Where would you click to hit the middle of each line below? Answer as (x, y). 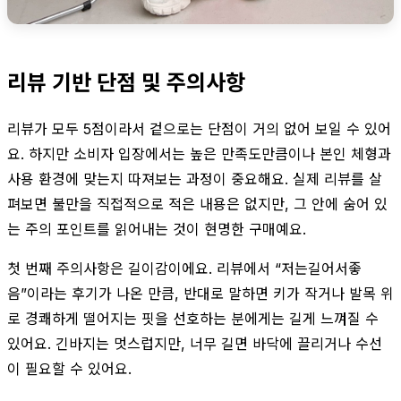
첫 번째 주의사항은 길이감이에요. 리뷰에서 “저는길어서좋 (184, 268)
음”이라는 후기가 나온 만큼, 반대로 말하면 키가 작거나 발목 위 (200, 293)
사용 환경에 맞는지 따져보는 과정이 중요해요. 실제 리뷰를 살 (195, 179)
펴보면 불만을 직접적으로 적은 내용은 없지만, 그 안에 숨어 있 (197, 204)
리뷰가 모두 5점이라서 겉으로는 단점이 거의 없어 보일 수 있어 (199, 128)
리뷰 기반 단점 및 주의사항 (126, 82)
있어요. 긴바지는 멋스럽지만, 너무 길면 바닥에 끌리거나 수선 (195, 343)
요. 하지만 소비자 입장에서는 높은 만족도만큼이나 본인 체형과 (199, 154)
